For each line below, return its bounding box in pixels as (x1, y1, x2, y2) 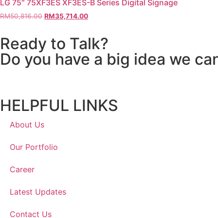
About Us (10, 119, 44, 129)
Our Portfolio (10, 142, 58, 152)
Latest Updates (10, 186, 66, 197)
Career (10, 164, 35, 174)
